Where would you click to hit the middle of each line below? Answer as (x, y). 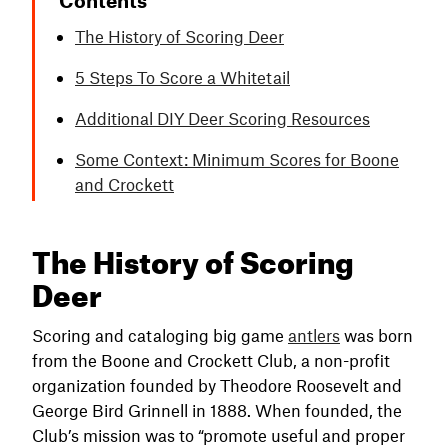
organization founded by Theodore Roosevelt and (217, 384)
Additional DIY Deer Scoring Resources (222, 117)
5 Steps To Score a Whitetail (182, 76)
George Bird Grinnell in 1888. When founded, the (217, 409)
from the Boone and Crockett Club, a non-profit (211, 359)
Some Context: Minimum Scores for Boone (237, 158)
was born (376, 334)
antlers (314, 334)
